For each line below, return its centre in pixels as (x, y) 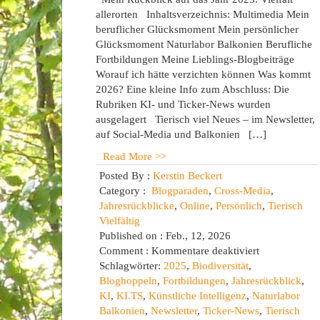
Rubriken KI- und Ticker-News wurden (183, 104)
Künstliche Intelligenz (197, 296)
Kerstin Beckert (187, 176)
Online (195, 206)
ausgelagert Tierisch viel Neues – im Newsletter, (205, 119)
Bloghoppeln (128, 281)
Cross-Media (242, 191)
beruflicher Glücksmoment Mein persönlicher (197, 29)
